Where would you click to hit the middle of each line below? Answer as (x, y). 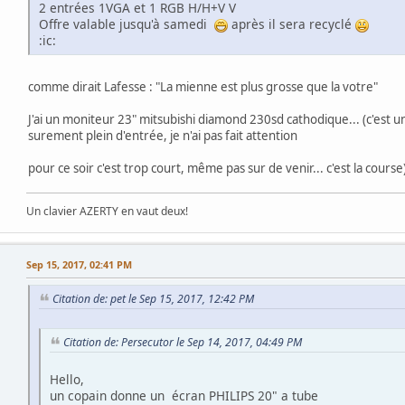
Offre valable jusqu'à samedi (127, 24)
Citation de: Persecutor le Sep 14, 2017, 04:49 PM (183, 343)
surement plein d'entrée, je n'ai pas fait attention (163, 136)
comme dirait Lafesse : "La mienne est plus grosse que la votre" (203, 87)
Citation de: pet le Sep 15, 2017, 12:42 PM (153, 299)
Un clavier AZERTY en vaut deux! (107, 212)
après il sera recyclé (292, 24)
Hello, (67, 379)
